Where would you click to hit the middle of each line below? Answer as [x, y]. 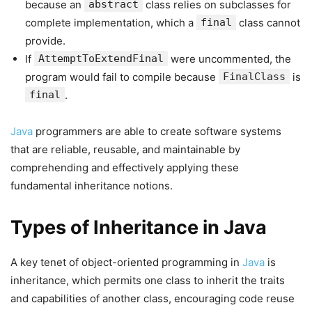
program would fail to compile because [122, 77]
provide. [45, 41]
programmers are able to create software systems [157, 131]
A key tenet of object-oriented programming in [126, 262]
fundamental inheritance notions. [92, 186]
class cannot [268, 23]
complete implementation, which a [111, 23]
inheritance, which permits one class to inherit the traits [148, 280]
